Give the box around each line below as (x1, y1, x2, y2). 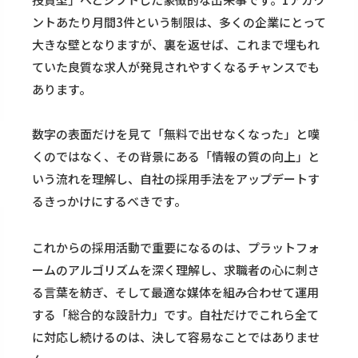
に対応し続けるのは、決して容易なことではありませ (32, 328, 320, 346)
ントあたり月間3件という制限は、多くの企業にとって (32, 14, 326, 31)
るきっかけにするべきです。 (32, 193, 186, 210)
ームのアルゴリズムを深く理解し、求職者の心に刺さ (32, 261, 320, 279)
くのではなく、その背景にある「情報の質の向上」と (32, 148, 320, 165)
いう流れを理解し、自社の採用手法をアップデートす (32, 170, 320, 188)
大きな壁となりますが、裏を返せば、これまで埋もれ (32, 36, 320, 54)
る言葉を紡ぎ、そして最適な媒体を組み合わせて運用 (32, 284, 319, 301)
